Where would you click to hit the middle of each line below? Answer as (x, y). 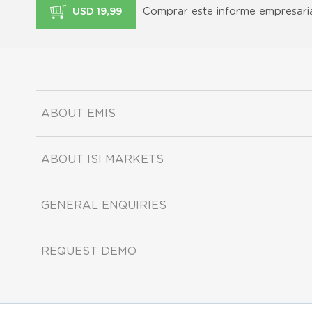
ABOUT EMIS (78, 113)
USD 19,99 (96, 11)
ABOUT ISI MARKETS (102, 159)
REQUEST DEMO (89, 251)
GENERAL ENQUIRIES (104, 205)
